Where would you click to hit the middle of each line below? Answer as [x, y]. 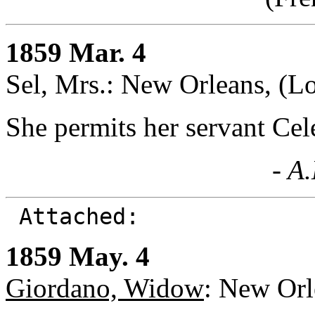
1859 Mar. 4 [76, 52]
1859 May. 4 [78, 256]
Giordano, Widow [105, 288]
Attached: [79, 216]
